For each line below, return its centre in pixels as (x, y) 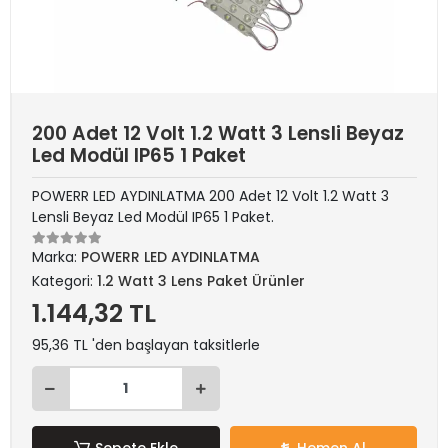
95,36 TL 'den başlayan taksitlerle (146, 345)
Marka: (56, 257)
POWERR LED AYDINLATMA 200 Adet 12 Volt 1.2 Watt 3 (210, 196)
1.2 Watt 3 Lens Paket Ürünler (201, 281)
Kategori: (64, 281)
